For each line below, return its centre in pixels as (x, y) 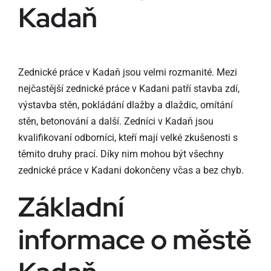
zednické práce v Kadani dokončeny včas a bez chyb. (131, 170)
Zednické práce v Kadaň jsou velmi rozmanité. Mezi (127, 72)
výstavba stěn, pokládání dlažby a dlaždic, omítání (125, 105)
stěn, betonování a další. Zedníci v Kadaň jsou (116, 121)
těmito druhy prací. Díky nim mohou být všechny (121, 154)
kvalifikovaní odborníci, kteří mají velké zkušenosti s (128, 137)
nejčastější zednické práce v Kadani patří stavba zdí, (129, 88)
